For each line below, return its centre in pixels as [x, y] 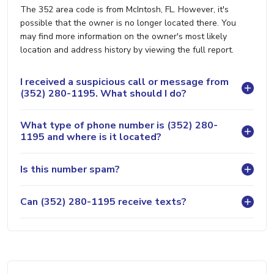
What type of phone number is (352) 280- [119, 126]
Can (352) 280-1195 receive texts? [103, 202]
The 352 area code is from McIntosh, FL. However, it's [124, 10]
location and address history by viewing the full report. [127, 50]
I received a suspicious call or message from [124, 82]
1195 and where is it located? [91, 137]
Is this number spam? [70, 169]
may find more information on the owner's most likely [124, 37]
